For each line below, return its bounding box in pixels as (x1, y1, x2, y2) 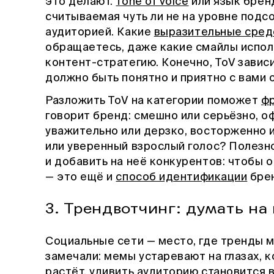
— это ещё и (45, 171, 116, 183)
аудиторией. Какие (45, 26, 154, 38)
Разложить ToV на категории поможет (45, 95, 261, 106)
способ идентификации (116, 171, 248, 183)
